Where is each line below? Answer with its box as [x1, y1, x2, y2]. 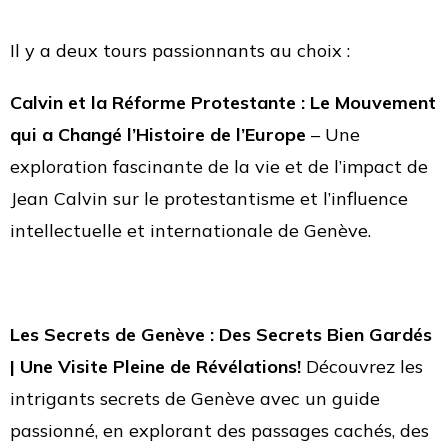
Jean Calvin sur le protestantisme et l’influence [10, 187, 408, 210]
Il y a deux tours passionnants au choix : [10, 39, 350, 62]
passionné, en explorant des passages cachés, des [10, 419, 429, 442]
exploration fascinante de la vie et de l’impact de [10, 155, 428, 178]
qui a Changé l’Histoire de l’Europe [10, 123, 306, 146]
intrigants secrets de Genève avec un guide [10, 387, 380, 410]
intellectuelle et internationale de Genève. [10, 219, 371, 242]
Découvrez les [301, 355, 423, 378]
